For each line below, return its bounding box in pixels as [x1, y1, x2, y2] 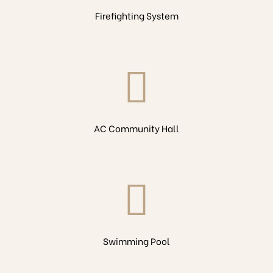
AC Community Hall [94, 121, 179, 135]
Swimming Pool [103, 234, 170, 247]
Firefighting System [94, 9, 179, 22]
